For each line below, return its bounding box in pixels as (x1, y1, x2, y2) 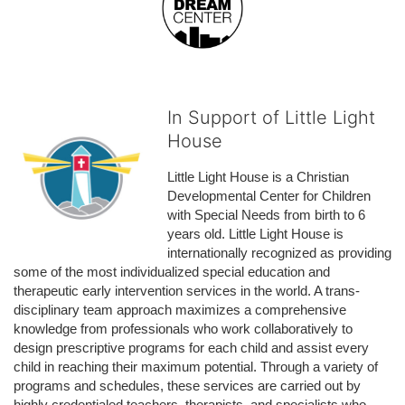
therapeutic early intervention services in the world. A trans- (14, 283, 360, 299)
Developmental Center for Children (167, 188, 371, 204)
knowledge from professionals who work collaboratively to (14, 321, 353, 337)
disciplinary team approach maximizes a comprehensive (14, 302, 346, 318)
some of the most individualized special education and (14, 264, 330, 280)
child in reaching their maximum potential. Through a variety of (14, 359, 378, 375)
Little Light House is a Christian (167, 169, 349, 185)
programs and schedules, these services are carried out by (14, 378, 361, 394)
